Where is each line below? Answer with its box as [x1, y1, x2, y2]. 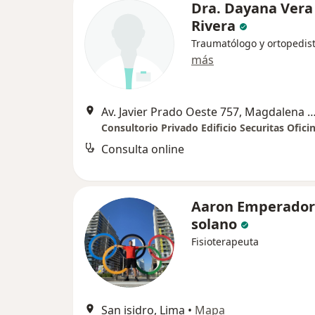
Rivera [191, 15, 236, 35]
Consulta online [101, 141, 184, 157]
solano [191, 214, 237, 233]
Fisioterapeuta [191, 234, 259, 248]
